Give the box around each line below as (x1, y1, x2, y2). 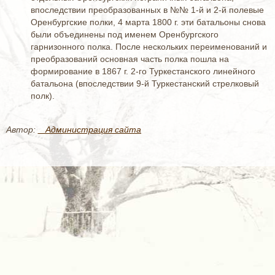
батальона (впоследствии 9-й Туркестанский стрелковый (31, 79, 259, 88)
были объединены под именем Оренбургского (31, 29, 219, 39)
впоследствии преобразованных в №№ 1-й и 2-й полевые (31, 5, 264, 15)
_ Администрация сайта (38, 125, 141, 134)
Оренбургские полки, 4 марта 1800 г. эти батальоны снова (31, 17, 266, 27)
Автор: (6, 125, 38, 134)
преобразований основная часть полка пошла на (31, 54, 229, 64)
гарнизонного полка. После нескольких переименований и (31, 42, 267, 52)
